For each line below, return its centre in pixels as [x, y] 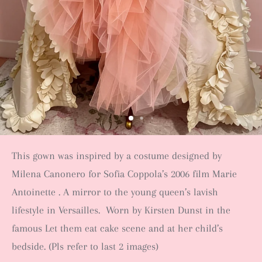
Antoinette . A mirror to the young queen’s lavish [115, 192]
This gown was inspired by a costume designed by [117, 156]
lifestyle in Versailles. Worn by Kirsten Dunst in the [121, 210]
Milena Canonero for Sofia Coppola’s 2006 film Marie [124, 174]
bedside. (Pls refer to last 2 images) [85, 246]
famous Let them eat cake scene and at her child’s [117, 228]
